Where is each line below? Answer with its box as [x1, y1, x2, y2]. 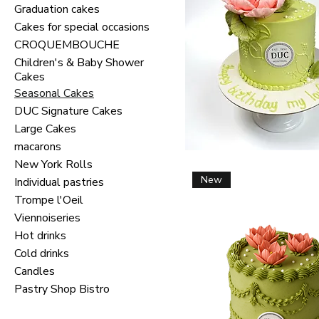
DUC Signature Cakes [14, 103, 122, 119]
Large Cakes [14, 121, 76, 137]
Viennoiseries [14, 210, 80, 226]
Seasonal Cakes [14, 85, 94, 101]
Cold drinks [14, 246, 69, 261]
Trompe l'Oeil [14, 192, 83, 208]
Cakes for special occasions [14, 19, 150, 35]
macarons [14, 139, 61, 155]
